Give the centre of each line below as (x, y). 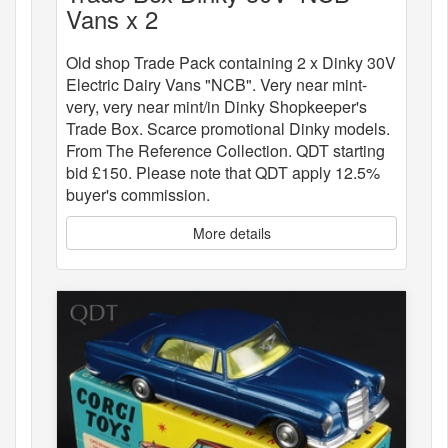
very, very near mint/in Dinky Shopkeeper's (216, 107)
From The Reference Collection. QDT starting (225, 151)
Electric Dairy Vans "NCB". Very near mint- (216, 85)
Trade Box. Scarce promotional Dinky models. (228, 129)
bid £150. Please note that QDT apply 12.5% (223, 173)
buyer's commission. (138, 195)
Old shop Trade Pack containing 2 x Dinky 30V (231, 63)
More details (231, 233)
